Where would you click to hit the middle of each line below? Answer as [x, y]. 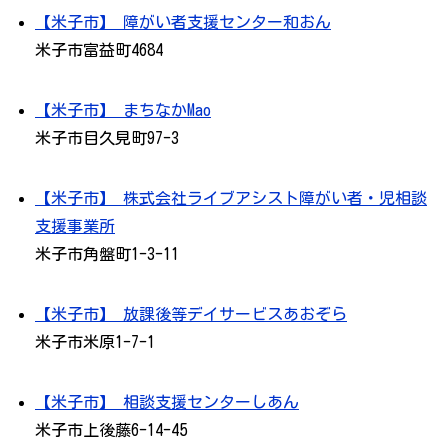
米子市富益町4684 [99, 50]
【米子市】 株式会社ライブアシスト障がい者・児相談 [231, 198]
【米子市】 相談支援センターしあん [167, 402]
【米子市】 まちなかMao [123, 110]
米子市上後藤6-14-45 [111, 430]
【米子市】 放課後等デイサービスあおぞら [191, 314]
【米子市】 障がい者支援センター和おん [183, 22]
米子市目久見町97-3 [107, 138]
